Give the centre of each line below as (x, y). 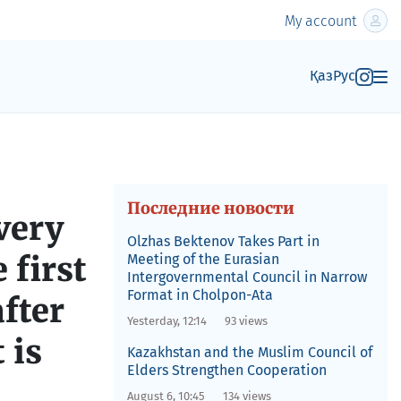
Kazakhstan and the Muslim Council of (249, 352)
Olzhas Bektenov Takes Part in (223, 241)
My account (320, 21)
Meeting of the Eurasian (203, 259)
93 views (246, 321)
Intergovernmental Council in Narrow (247, 277)
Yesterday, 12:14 (166, 321)
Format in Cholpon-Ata (200, 295)
